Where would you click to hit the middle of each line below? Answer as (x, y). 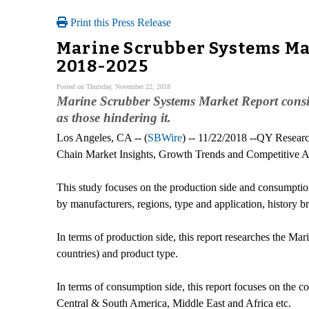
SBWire (165, 137)
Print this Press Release (119, 22)
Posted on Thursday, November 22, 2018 (113, 86)
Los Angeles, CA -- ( (102, 137)
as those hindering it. (114, 117)
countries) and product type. (117, 253)
